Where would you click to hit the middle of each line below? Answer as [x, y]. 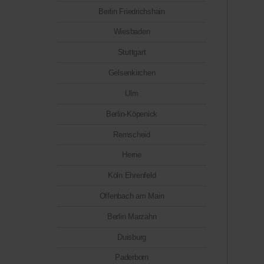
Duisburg [132, 237]
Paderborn [132, 258]
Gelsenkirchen [132, 73]
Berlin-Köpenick [132, 114]
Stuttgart [132, 52]
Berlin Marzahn [132, 216]
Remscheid [132, 134]
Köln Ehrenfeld [132, 176]
